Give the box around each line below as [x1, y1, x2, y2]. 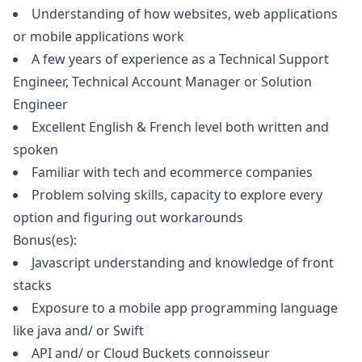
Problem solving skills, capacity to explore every [32, 186, 322, 204]
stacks [13, 276, 52, 294]
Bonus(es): [13, 231, 77, 249]
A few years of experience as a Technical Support [32, 50, 329, 68]
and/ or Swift [61, 322, 144, 339]
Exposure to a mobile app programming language [32, 299, 338, 317]
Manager [185, 73, 241, 90]
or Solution [241, 73, 312, 90]
